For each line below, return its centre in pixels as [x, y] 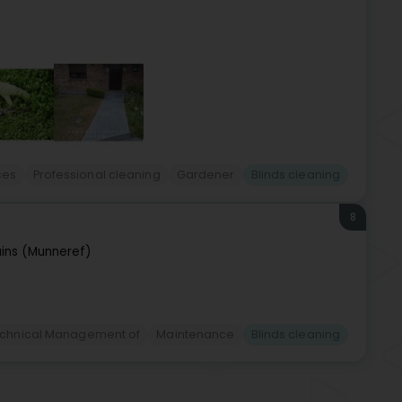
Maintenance [196, 335]
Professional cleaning [96, 175]
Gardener [205, 175]
